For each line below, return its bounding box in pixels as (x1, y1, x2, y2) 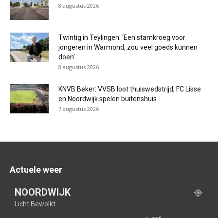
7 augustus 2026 (58, 105, 99, 112)
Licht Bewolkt (15, 200, 55, 208)
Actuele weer (10, 164, 62, 175)
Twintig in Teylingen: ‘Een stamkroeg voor (58, 33, 185, 41)
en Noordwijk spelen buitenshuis (58, 94, 157, 103)
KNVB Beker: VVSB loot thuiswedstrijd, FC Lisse (58, 85, 201, 93)
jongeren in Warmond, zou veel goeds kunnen (58, 43, 198, 51)
